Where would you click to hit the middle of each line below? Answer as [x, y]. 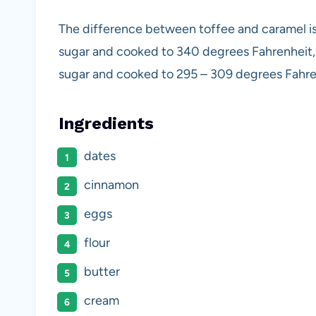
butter [102, 271]
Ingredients [106, 123]
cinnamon [111, 184]
